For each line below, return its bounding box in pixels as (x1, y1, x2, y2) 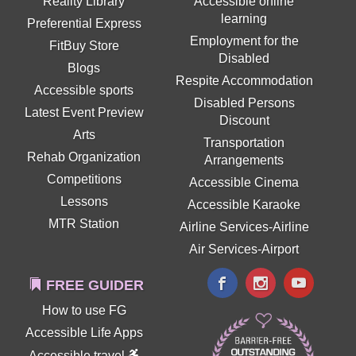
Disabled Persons (193, 95, 295, 110)
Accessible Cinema (189, 175, 300, 189)
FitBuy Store (48, 38, 119, 52)
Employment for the (189, 33, 299, 48)
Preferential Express (26, 16, 141, 30)
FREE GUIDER (41, 277, 144, 293)
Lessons (60, 194, 108, 208)
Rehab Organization (27, 149, 141, 164)
